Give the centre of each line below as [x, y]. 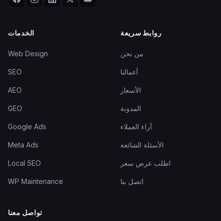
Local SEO [24, 163]
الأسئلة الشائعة [142, 145]
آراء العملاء [136, 127]
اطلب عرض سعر [146, 163]
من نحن [132, 54]
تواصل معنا [25, 212]
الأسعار [131, 90]
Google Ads [27, 127]
